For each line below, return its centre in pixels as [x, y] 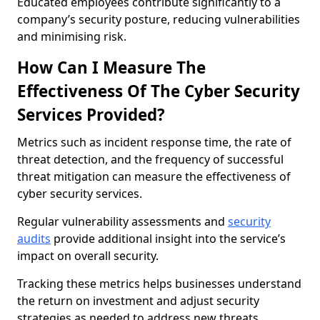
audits [34, 239]
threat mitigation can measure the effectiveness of [154, 176]
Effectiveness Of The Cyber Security [159, 91]
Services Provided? [91, 115]
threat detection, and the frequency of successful [150, 159]
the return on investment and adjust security [138, 301]
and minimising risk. [72, 36]
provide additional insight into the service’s [168, 239]
